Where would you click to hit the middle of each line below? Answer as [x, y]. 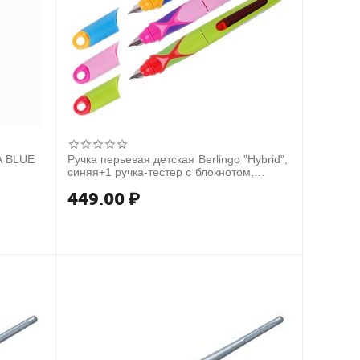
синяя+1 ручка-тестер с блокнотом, [161, 172]
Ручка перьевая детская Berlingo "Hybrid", [178, 159]
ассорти [89, 185]
